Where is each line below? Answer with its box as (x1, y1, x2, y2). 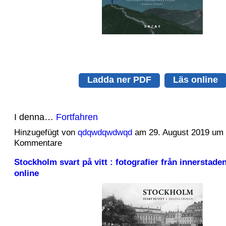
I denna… (14, 111, 56, 122)
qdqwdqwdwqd (77, 127, 132, 137)
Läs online (173, 74, 218, 85)
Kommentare (14, 138, 62, 148)
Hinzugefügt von (14, 127, 78, 137)
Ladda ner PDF (87, 74, 151, 85)
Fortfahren (55, 111, 98, 122)
